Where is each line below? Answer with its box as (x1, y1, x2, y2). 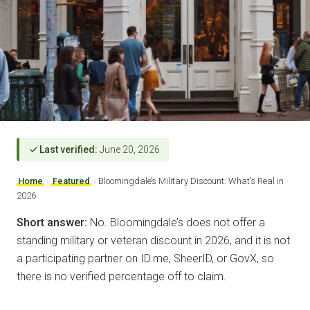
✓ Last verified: (29, 143, 98, 155)
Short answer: (17, 215, 87, 229)
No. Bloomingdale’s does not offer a (87, 215, 265, 229)
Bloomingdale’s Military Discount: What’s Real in (98, 175, 284, 186)
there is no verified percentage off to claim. (17, 269, 226, 283)
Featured (53, 175, 90, 186)
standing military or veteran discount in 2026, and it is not (17, 233, 290, 247)
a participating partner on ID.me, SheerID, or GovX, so (17, 251, 274, 265)
